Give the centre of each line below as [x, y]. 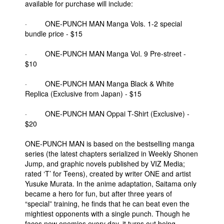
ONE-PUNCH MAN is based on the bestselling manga [110, 143]
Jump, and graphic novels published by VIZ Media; [105, 163]
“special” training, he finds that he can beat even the [107, 203]
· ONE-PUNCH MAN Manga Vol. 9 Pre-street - [105, 53]
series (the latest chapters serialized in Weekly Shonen [111, 153]
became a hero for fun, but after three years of [98, 193]
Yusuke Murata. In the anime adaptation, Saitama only [111, 183]
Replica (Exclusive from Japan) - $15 [83, 93]
